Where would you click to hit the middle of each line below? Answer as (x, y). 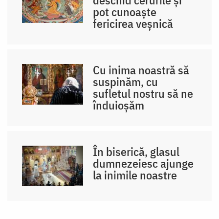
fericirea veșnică (133, 23)
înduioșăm (119, 105)
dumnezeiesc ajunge (143, 163)
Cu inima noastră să (141, 70)
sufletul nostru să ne (143, 93)
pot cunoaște (125, 11)
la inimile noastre (135, 175)
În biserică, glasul (136, 151)
